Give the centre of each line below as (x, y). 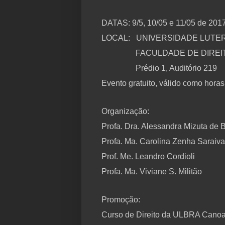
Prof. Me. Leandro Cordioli (148, 157)
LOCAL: (116, 38)
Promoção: (121, 200)
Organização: (125, 111)
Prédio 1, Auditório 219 (176, 68)
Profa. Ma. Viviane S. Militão (152, 172)
